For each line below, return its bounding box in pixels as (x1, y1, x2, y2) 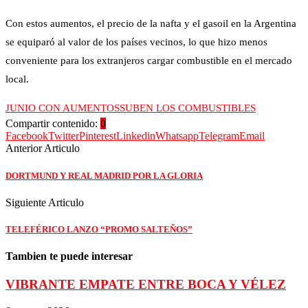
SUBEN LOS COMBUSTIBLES (120, 102, 256, 114)
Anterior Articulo (5, 142, 80, 155)
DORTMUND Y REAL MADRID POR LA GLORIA (5, 170, 203, 181)
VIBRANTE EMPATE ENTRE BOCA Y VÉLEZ (5, 277, 286, 292)
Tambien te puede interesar (5, 250, 133, 263)
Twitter (48, 130, 79, 142)
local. (5, 74, 29, 85)
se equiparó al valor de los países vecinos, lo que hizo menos (5, 36, 267, 48)
